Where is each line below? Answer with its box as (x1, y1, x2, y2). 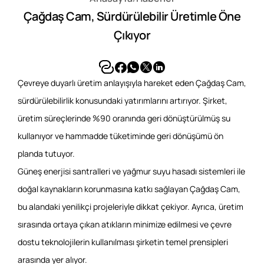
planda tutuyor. (18, 148, 75, 159)
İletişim (18, 37, 49, 49)
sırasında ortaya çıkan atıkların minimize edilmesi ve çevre (18, 219, 232, 230)
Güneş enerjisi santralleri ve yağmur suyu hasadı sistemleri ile (18, 166, 245, 177)
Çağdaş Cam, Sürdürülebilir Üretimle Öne (23, 8, 241, 24)
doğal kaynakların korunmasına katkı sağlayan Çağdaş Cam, (18, 183, 240, 194)
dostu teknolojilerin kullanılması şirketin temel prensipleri (18, 236, 228, 247)
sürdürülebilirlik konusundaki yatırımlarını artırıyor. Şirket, (18, 95, 227, 106)
